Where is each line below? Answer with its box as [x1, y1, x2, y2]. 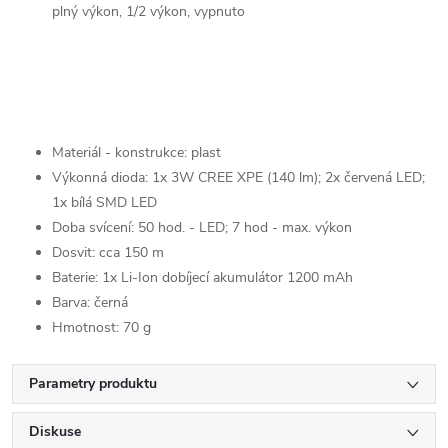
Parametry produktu [29, 373, 157, 393]
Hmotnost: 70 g [52, 317, 151, 337]
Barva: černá [52, 292, 128, 312]
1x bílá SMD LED [52, 192, 157, 212]
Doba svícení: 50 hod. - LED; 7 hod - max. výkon [52, 217, 352, 237]
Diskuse [29, 421, 81, 441]
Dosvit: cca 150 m [52, 242, 164, 262]
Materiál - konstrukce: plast [52, 142, 221, 162]
